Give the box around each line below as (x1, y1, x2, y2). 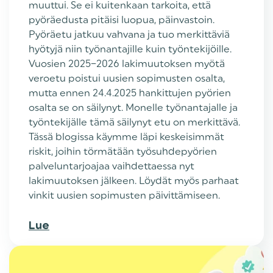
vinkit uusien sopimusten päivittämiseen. (29, 189, 220, 201)
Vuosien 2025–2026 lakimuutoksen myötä (29, 57, 225, 69)
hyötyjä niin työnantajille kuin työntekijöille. (29, 43, 232, 55)
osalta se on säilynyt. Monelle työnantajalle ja (29, 101, 238, 113)
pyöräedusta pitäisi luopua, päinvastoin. (29, 13, 214, 26)
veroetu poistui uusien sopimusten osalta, (29, 72, 225, 84)
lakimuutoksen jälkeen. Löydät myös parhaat (29, 174, 239, 186)
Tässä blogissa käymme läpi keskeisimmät (29, 130, 224, 143)
